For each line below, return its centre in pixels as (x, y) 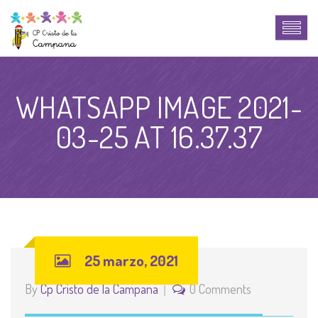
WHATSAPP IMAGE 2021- (159, 107)
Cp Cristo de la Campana (99, 289)
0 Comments (220, 289)
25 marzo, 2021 (131, 260)
